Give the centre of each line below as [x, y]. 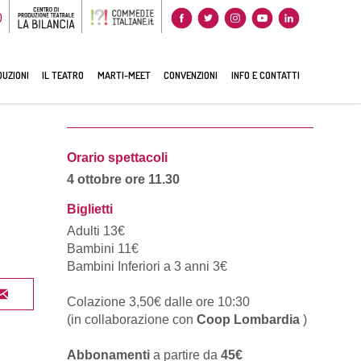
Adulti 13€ [95, 231]
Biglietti [89, 210]
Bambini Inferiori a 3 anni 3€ [147, 267]
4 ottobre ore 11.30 [123, 180]
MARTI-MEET [124, 75]
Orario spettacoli [117, 158]
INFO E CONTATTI [265, 75]
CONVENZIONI [191, 75]
